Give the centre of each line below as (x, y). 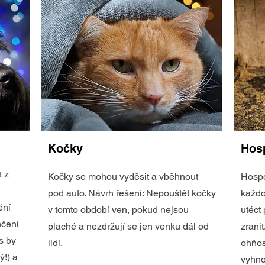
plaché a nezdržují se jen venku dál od (128, 226)
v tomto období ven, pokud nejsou (118, 210)
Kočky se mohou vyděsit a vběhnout (123, 177)
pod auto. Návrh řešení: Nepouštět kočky (132, 193)
